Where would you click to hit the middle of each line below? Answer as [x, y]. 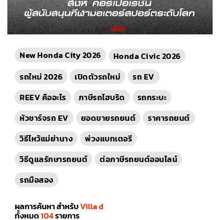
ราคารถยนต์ [169, 118]
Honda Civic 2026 [147, 56]
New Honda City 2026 [60, 55]
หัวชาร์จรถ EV [44, 118]
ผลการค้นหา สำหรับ [47, 206]
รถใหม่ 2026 [41, 77]
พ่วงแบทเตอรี [109, 138]
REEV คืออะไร [43, 97]
